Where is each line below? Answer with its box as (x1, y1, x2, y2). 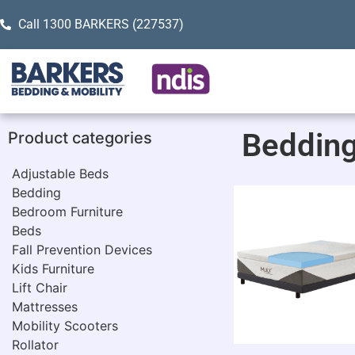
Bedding (12, 185, 61, 201)
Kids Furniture (12, 261, 94, 277)
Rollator (12, 337, 59, 353)
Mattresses (12, 299, 78, 315)
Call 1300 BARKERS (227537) (17, 17, 184, 32)
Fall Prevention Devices (12, 242, 152, 258)
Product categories (8, 128, 152, 148)
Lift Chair (12, 280, 67, 296)
